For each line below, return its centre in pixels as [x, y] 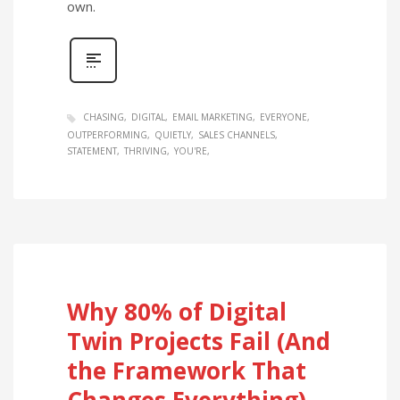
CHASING [104, 117]
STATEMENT [92, 150]
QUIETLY [173, 134]
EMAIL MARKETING [212, 117]
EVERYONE [283, 117]
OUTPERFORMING [107, 134]
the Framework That [187, 370]
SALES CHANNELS [237, 134]
